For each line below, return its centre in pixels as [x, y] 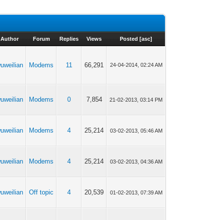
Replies [69, 39]
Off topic [41, 192]
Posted [129, 39]
